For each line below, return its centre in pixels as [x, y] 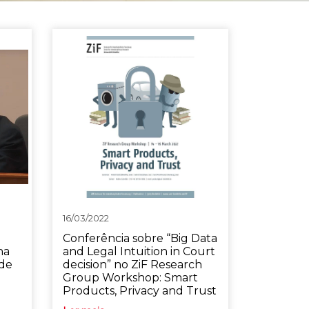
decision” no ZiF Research [132, 265]
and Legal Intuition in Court [139, 251]
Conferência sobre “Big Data [140, 238]
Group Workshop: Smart [130, 278]
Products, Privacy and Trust [139, 291]
